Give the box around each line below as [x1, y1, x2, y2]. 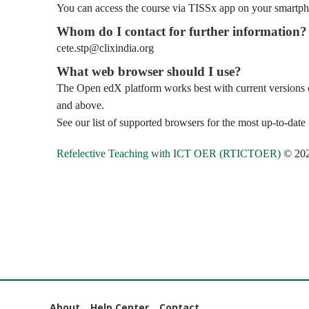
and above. [57, 99, 104, 111]
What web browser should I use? [57, 63, 241, 79]
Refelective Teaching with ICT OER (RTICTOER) [57, 147, 281, 159]
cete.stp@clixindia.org [57, 41, 154, 54]
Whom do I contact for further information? [57, 23, 307, 39]
